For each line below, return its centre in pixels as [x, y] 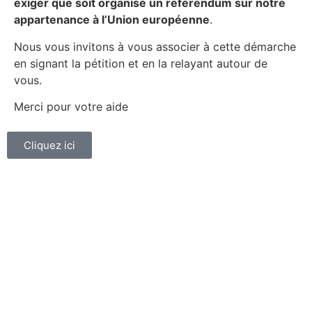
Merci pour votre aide [73, 106]
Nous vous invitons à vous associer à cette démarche [155, 46]
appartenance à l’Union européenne [112, 20]
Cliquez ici [49, 146]
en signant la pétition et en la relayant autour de [141, 63]
